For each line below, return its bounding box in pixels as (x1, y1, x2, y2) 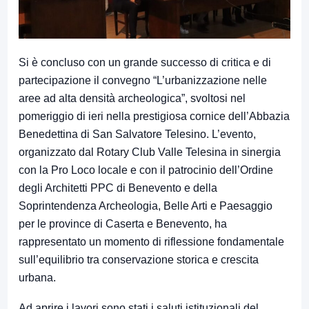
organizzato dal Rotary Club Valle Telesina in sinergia (19, 146, 281, 159)
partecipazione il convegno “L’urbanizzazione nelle (19, 74, 267, 87)
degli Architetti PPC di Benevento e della (19, 182, 217, 195)
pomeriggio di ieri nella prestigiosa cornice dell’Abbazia (19, 110, 290, 123)
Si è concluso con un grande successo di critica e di (19, 57, 271, 69)
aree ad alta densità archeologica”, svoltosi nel (19, 92, 246, 105)
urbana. (19, 272, 56, 284)
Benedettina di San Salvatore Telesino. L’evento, (19, 128, 256, 141)
